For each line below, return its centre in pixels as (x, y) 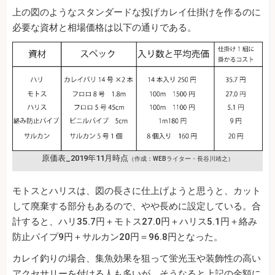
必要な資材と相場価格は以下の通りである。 (104, 27)
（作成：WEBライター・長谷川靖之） (181, 159)
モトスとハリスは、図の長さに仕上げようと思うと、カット (137, 191)
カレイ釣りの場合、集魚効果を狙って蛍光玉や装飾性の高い (137, 259)
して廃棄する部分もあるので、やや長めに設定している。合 (137, 207)
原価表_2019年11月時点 (85, 158)
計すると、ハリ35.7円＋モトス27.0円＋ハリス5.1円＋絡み (135, 222)
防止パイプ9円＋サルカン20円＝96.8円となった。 (118, 237)
